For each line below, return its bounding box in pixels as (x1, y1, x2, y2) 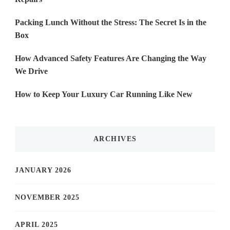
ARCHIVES (93, 135, 137, 143)
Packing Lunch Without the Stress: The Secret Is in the (15, 18, 206, 27)
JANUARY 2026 (15, 166, 71, 175)
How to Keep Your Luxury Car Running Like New (15, 90, 193, 99)
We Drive (15, 67, 48, 76)
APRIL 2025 (15, 221, 58, 229)
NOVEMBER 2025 (15, 194, 80, 202)
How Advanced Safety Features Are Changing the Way (15, 54, 206, 63)
